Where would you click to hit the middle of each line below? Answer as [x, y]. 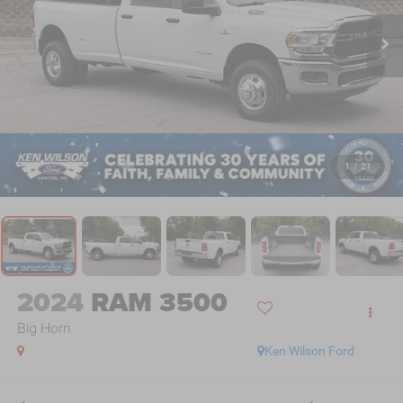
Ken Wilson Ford [310, 351]
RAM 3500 [159, 303]
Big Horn [44, 328]
